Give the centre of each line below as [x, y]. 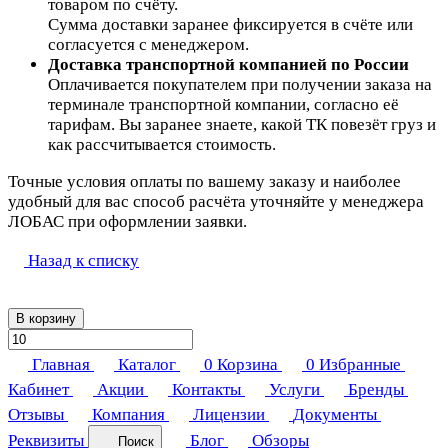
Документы [335, 415]
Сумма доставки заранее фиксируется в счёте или [230, 25]
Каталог [147, 365]
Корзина [247, 365]
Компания [128, 415]
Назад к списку [83, 261]
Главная [61, 365]
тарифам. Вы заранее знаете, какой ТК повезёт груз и [242, 125]
